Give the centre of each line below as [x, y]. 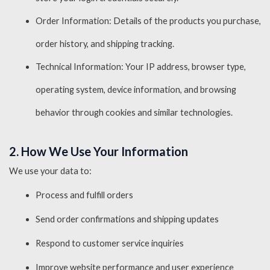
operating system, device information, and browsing [136, 89]
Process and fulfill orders [84, 195]
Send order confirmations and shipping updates [127, 219]
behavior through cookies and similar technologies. [134, 112]
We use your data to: [50, 171]
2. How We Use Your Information [99, 151]
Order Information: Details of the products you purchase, [148, 21]
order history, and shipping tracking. [105, 44]
